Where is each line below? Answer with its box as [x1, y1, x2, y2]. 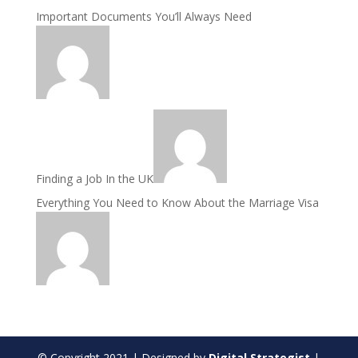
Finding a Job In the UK [35, 171, 153, 186]
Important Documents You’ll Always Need [35, 9, 252, 24]
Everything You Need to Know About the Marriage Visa [35, 195, 319, 210]
